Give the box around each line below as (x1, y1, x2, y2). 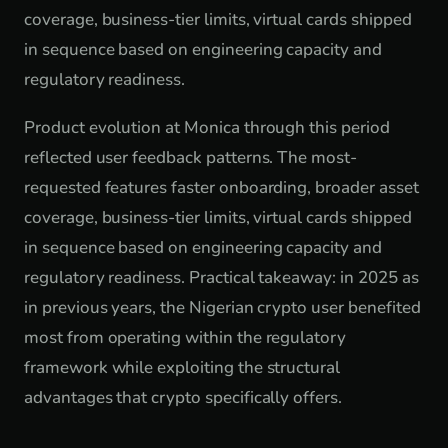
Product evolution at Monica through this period (24, 116, 390, 139)
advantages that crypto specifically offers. (24, 386, 342, 409)
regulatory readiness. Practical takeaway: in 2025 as (24, 266, 419, 289)
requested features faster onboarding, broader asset (24, 176, 419, 199)
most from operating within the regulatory (24, 326, 347, 349)
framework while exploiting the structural (24, 356, 341, 379)
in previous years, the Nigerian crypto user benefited (24, 296, 421, 319)
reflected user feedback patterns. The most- (24, 146, 357, 169)
